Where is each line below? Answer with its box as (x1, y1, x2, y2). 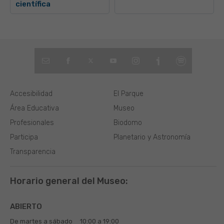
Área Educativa (10, 104, 59, 112)
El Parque (113, 89, 143, 98)
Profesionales (10, 118, 54, 127)
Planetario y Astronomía (113, 133, 190, 141)
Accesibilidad (10, 89, 52, 98)
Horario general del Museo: (10, 175, 128, 186)
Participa (10, 133, 38, 141)
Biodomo (113, 118, 142, 127)
